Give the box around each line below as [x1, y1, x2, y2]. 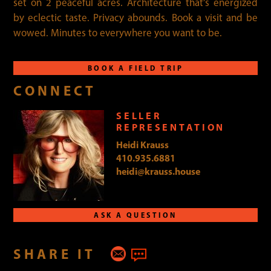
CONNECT [13, 82, 97, 100]
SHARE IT [13, 244, 96, 263]
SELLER [116, 109, 162, 122]
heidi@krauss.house [116, 165, 201, 177]
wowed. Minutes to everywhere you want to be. [13, 26, 223, 39]
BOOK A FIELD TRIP [87, 63, 184, 73]
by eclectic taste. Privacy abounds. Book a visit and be [13, 11, 258, 24]
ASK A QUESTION [94, 210, 177, 220]
